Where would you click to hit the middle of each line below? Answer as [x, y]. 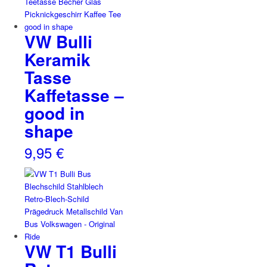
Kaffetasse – [74, 95]
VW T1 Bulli [70, 251]
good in [54, 113]
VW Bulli [58, 41]
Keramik [57, 59]
